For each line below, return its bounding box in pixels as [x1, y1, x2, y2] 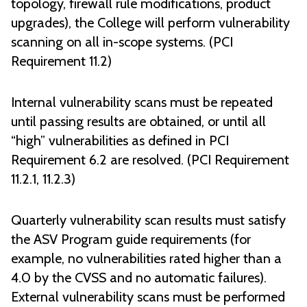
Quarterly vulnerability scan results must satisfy [11, 212, 286, 229]
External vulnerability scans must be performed [11, 288, 285, 306]
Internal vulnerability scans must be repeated [11, 94, 273, 111]
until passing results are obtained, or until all [11, 113, 266, 130]
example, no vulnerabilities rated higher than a [11, 250, 282, 267]
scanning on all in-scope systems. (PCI [11, 34, 233, 51]
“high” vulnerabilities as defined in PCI [11, 132, 229, 149]
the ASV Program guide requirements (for [11, 231, 251, 248]
